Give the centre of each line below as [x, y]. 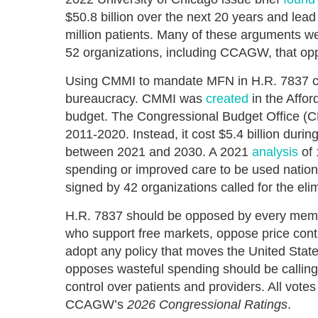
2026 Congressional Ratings [207, 305]
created [227, 99]
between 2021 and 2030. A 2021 [159, 152]
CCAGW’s [96, 305]
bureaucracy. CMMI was [136, 99]
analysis [275, 152]
